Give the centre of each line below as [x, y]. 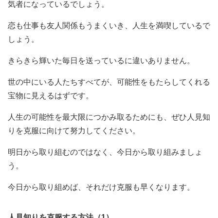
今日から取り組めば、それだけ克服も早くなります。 [101, 187]
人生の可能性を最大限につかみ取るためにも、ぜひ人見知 [109, 117]
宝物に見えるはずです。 [51, 96]
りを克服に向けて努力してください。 [74, 131]
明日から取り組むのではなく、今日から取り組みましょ [105, 152]
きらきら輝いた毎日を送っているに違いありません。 [101, 61]
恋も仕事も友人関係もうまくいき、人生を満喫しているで [109, 26]
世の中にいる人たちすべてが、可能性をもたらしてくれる [109, 82]
